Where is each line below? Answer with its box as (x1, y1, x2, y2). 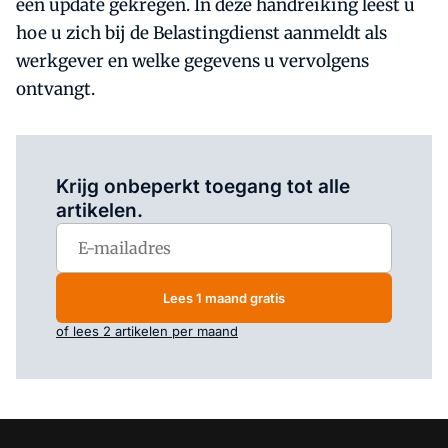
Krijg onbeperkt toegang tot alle (56, 175, 350, 198)
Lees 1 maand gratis (163, 289, 285, 306)
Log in (134, 151, 173, 167)
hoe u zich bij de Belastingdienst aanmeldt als (16, 22, 387, 44)
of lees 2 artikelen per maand (56, 323, 238, 339)
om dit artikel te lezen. (172, 151, 314, 167)
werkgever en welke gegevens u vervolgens (16, 50, 369, 72)
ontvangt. (16, 78, 95, 100)
